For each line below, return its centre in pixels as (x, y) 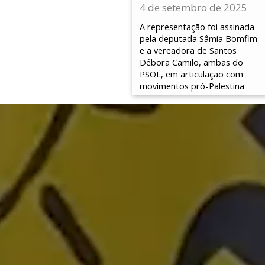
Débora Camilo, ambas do (191, 62)
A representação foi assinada (197, 27)
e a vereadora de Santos (188, 50)
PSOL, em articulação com (191, 74)
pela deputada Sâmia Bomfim (198, 38)
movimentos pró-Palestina (192, 86)
